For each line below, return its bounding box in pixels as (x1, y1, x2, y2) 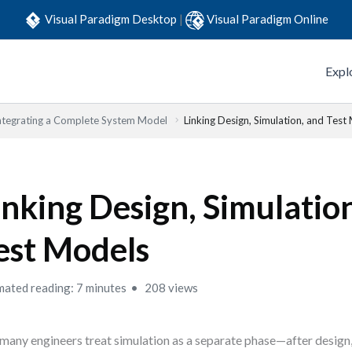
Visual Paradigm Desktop (45, 11, 179, 26)
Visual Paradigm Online (207, 11, 328, 26)
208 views (142, 280, 199, 295)
